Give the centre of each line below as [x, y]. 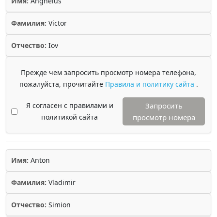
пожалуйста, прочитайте [62, 84]
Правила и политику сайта [150, 84]
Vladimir [61, 182]
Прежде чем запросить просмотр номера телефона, [108, 72]
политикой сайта [70, 117]
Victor [57, 23]
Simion [59, 205]
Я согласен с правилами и [70, 105]
